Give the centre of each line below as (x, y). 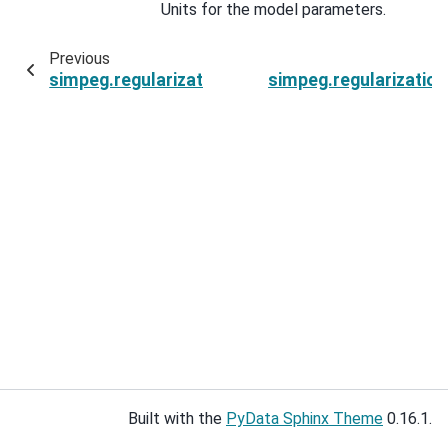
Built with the (177, 418)
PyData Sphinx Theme (304, 418)
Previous (79, 58)
